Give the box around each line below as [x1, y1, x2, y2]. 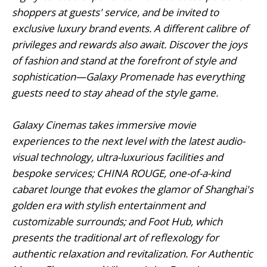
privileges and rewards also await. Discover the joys [12, 37, 247, 51]
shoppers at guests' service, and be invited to [12, 5, 219, 19]
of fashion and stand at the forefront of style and [12, 53, 236, 67]
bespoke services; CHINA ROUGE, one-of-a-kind [12, 166, 230, 180]
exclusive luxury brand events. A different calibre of [12, 21, 249, 35]
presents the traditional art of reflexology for [12, 230, 219, 244]
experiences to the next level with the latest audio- [12, 133, 245, 148]
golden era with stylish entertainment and [12, 198, 205, 212]
